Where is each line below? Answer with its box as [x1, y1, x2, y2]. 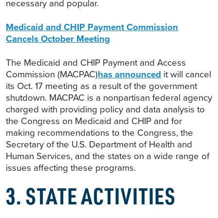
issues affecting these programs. [6, 161, 136, 175]
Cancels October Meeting [6, 32, 110, 46]
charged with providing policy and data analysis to [6, 103, 205, 116]
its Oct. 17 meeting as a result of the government [6, 79, 197, 93]
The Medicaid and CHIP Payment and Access [6, 56, 186, 70]
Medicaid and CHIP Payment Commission [6, 20, 178, 34]
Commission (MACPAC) [6, 68, 98, 81]
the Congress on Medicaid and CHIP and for [6, 114, 182, 128]
